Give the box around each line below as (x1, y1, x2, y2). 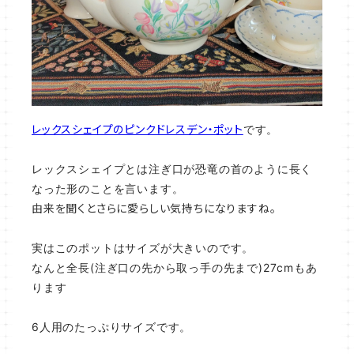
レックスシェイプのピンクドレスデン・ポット (32, 122, 243, 136)
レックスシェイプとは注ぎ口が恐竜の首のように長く (32, 162, 313, 175)
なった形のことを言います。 (32, 182, 184, 195)
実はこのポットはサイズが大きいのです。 (32, 241, 254, 254)
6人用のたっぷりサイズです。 (32, 320, 192, 333)
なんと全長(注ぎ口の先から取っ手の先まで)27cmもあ (32, 261, 318, 274)
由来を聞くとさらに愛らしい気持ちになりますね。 (32, 201, 277, 215)
